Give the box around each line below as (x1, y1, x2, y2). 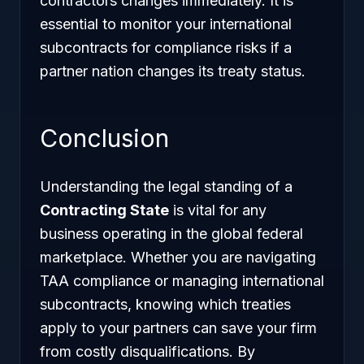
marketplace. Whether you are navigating (40, 249, 316, 266)
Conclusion (40, 123, 169, 153)
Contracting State (40, 201, 169, 219)
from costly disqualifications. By (40, 343, 255, 360)
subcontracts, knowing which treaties (40, 296, 291, 313)
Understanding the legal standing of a (40, 178, 292, 195)
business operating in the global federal (40, 225, 303, 242)
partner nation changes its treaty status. (40, 63, 305, 80)
